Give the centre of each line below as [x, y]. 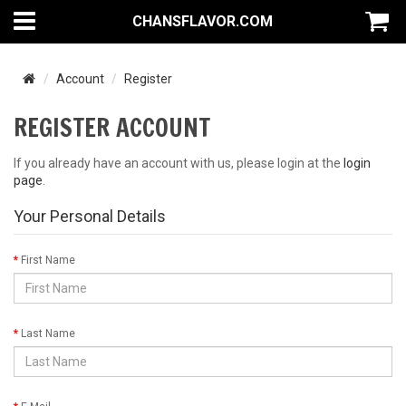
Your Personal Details [90, 216]
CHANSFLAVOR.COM [203, 21]
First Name [48, 260]
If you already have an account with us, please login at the [179, 163]
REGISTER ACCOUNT [112, 128]
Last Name [48, 333]
